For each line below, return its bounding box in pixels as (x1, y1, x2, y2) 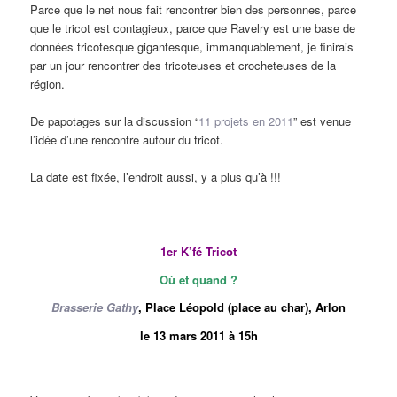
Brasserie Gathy (51, 299, 138, 316)
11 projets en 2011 (198, 112, 294, 129)
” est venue (293, 112, 352, 129)
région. (30, 74, 66, 92)
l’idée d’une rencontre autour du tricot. (30, 130, 224, 148)
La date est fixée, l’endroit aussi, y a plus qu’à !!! (30, 167, 282, 185)
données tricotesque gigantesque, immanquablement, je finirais (30, 37, 354, 55)
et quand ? (175, 270, 237, 288)
